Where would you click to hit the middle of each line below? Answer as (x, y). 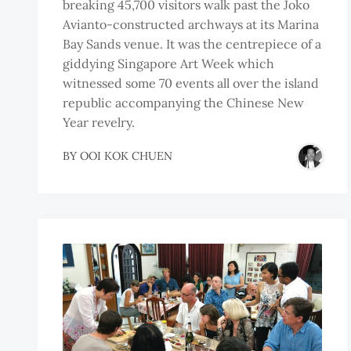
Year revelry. (99, 122)
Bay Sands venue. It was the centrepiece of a (192, 43)
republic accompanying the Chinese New (183, 102)
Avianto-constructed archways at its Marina (191, 24)
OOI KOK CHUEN (126, 156)
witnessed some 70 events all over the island (191, 83)
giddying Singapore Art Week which (168, 63)
